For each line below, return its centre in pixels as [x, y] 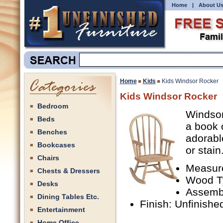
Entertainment [61, 210]
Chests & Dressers [68, 171]
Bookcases [56, 145]
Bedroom [53, 106]
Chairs [48, 158]
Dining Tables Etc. [68, 197]
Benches [52, 132]
